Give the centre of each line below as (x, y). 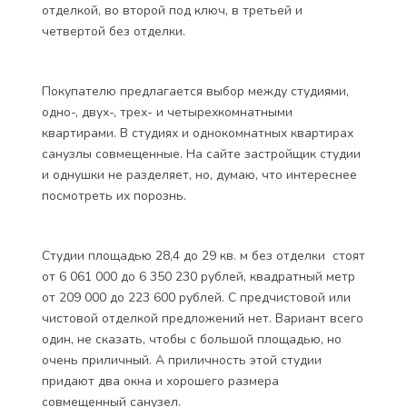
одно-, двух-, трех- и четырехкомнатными (167, 112)
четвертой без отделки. (114, 31)
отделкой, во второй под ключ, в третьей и (172, 10)
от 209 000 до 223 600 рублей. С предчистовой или (196, 298)
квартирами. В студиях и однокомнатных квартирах (198, 133)
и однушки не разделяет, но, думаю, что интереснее (199, 175)
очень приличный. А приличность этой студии (182, 360)
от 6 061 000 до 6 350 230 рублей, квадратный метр (199, 277)
